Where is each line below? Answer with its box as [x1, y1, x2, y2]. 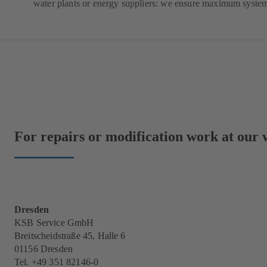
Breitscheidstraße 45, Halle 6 [14, 231, 126, 241]
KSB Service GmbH [14, 218, 94, 228]
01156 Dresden [14, 244, 76, 254]
